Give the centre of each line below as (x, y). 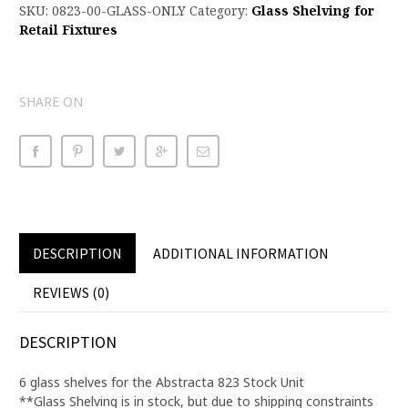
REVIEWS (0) (71, 292)
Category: (220, 10)
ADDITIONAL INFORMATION (241, 253)
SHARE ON (51, 102)
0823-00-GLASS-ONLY (119, 10)
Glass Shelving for (313, 10)
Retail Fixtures (68, 30)
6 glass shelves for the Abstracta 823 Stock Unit (162, 382)
